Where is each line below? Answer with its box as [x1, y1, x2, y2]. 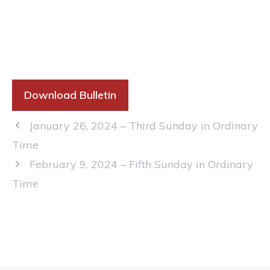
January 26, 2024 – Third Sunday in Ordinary [29, 119, 258, 133]
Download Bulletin [24, 88, 116, 102]
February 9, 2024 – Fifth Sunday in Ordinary [29, 157, 253, 171]
